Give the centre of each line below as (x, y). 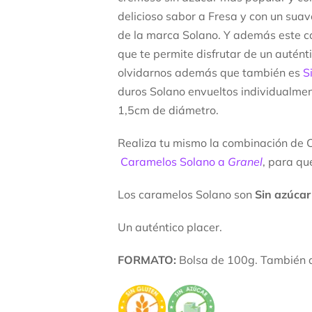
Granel (245, 162)
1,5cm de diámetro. (168, 110)
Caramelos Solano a (174, 162)
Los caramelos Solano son (186, 195)
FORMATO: (148, 260)
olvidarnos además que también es (210, 73)
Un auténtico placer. (170, 227)
